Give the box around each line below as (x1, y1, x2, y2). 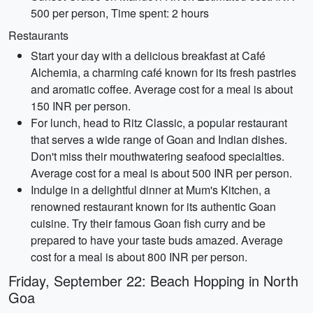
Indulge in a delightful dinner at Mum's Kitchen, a (31, 182, 270, 198)
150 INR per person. (31, 98, 131, 114)
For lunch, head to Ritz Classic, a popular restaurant (31, 115, 287, 131)
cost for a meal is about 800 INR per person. (31, 249, 247, 265)
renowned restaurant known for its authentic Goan (31, 198, 276, 214)
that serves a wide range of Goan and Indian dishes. (31, 131, 287, 147)
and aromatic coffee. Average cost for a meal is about (31, 81, 293, 97)
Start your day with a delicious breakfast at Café (31, 48, 265, 64)
